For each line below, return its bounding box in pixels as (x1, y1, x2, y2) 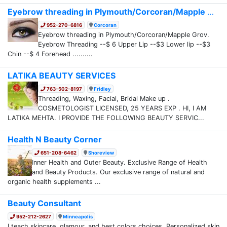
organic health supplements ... (8, 177, 101, 185)
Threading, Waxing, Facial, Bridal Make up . (38, 94, 170, 102)
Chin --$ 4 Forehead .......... (8, 50, 93, 58)
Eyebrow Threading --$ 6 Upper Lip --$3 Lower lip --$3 (38, 40, 210, 48)
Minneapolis (63, 213, 93, 219)
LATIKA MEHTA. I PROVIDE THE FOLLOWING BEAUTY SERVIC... (8, 113, 204, 122)
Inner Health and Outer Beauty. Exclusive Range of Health (32, 158, 207, 166)
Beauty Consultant (8, 198, 81, 208)
